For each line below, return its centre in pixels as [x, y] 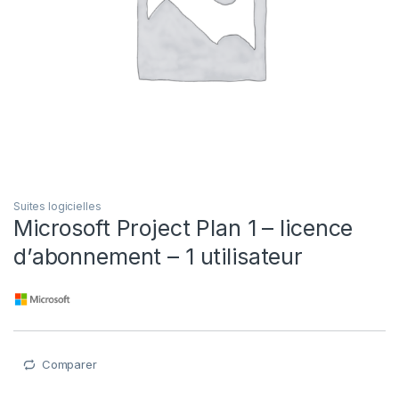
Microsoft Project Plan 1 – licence [183, 228]
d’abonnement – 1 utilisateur [159, 257]
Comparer [69, 365]
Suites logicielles [57, 207]
